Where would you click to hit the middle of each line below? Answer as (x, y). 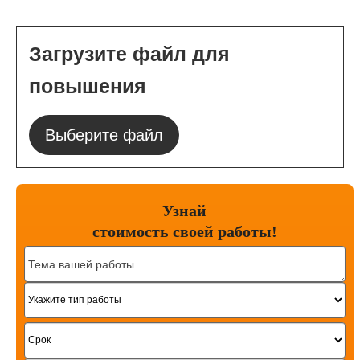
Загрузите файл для (129, 54)
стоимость (130, 231)
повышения (88, 86)
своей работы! (223, 231)
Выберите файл (104, 135)
